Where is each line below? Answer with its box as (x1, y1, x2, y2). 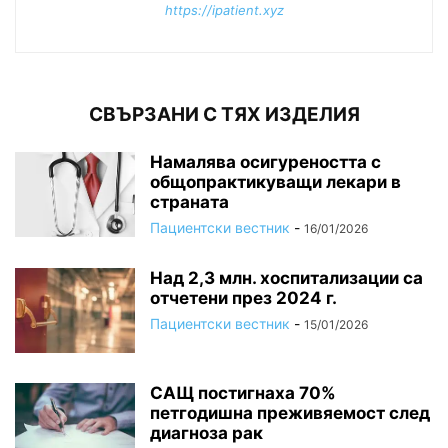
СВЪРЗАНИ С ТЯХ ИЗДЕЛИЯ (88, 102, 360, 126)
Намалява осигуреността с (150, 151, 381, 172)
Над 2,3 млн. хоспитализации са (150, 267, 423, 288)
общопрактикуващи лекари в (150, 171, 401, 192)
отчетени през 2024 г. (150, 287, 337, 308)
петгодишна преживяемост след (150, 402, 430, 423)
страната (150, 191, 229, 212)
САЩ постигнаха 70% (150, 382, 336, 403)
